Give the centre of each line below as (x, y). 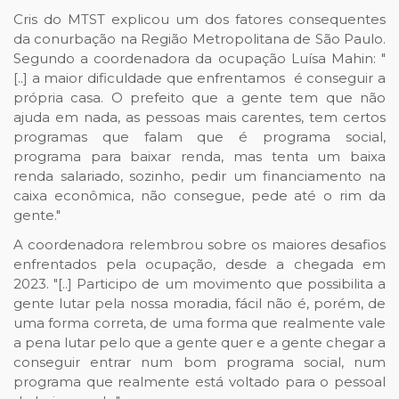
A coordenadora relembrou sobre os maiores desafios (199, 245)
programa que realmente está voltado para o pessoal (199, 382)
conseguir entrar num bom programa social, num (199, 362)
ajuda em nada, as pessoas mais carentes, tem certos (199, 118)
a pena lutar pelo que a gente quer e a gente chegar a (199, 343)
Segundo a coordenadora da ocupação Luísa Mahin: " (199, 59)
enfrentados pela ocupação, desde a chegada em (199, 265)
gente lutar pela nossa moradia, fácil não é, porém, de (199, 304)
